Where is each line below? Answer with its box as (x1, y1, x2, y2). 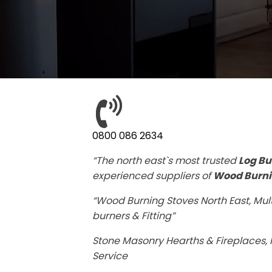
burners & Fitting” (92, 209, 175, 223)
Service (92, 249, 127, 263)
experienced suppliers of (92, 169, 213, 183)
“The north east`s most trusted (92, 154, 239, 168)
